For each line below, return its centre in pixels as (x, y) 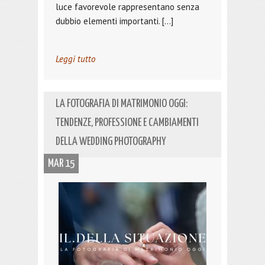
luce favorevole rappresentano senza (127, 7)
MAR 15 (61, 164)
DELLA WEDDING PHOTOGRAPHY (111, 142)
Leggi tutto (75, 59)
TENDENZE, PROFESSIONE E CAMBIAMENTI (127, 123)
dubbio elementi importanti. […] (114, 21)
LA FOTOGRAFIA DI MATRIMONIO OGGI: (122, 104)
